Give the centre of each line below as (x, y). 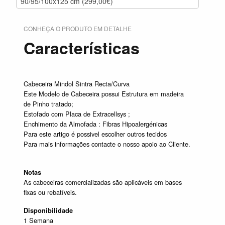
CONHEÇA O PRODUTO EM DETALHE (78, 29)
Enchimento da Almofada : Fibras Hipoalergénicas (96, 124)
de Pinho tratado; (49, 104)
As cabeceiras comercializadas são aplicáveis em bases (103, 182)
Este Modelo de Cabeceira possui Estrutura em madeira (104, 94)
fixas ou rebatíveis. (50, 192)
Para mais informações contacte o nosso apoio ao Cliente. (107, 144)
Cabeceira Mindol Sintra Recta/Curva (77, 84)
